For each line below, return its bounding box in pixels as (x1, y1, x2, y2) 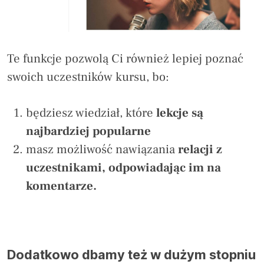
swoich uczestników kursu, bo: (7, 68, 169, 85)
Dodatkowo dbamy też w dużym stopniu (7, 246, 256, 262)
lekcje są (156, 104, 203, 121)
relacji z (178, 141, 222, 157)
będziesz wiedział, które (26, 104, 156, 121)
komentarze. (26, 177, 97, 194)
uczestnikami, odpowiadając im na (26, 159, 221, 176)
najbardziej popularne (26, 123, 151, 139)
